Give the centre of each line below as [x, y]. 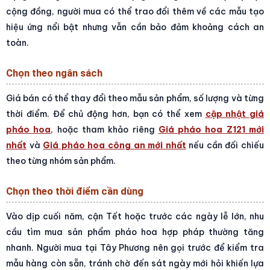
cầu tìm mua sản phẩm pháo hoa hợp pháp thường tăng [135, 232]
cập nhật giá [234, 114]
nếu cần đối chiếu [225, 145]
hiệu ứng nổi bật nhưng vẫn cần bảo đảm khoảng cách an [135, 27]
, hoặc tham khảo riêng [105, 129]
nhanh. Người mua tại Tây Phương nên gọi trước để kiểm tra [135, 247]
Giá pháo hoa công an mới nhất [115, 145]
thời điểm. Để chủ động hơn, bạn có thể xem [106, 114]
